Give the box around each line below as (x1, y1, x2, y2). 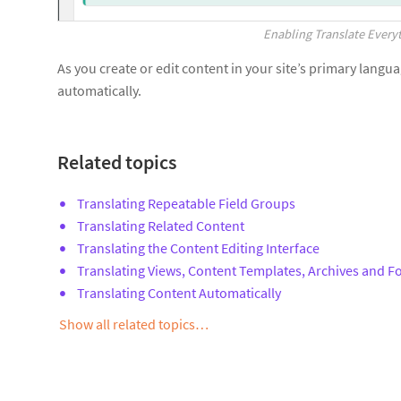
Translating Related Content (77, 217, 244, 235)
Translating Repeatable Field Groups (77, 194, 295, 213)
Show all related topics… (59, 315, 209, 334)
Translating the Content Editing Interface (77, 239, 320, 258)
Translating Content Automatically (77, 284, 281, 303)
